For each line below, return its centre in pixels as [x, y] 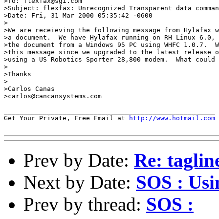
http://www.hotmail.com [172, 118]
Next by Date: [80, 182]
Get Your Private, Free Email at [66, 118]
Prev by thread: [85, 204]
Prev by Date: [79, 160]
